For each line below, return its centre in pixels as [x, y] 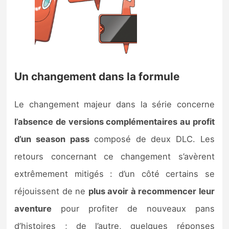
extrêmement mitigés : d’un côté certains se [114, 174]
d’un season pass [52, 139]
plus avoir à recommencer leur [151, 191]
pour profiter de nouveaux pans [133, 209]
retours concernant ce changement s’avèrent [114, 157]
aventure [33, 209]
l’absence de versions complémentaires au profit [114, 122]
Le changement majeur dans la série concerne [114, 105]
